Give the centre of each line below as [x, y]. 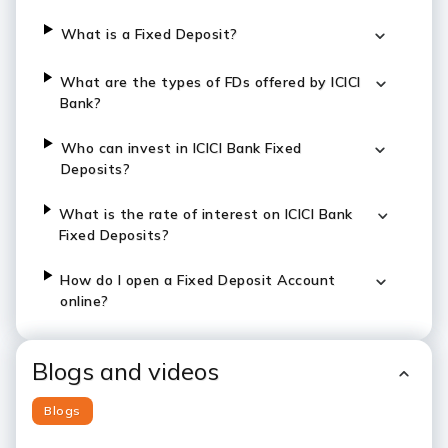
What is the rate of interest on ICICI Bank [205, 214]
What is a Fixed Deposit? [149, 34]
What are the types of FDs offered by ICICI [210, 82]
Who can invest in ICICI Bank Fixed [181, 148]
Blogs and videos [125, 371]
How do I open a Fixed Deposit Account [198, 280]
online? [84, 301]
